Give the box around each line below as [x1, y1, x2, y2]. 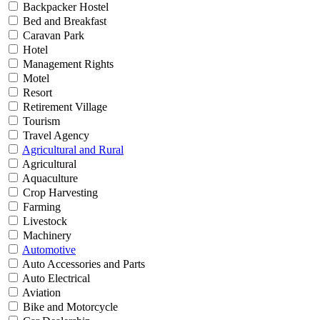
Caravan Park [20, 29, 84, 42]
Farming [20, 201, 61, 214]
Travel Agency [20, 129, 89, 142]
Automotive [22, 244, 76, 256]
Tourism [20, 115, 60, 128]
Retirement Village [20, 101, 107, 114]
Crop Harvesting [20, 186, 98, 199]
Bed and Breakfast [20, 15, 106, 28]
